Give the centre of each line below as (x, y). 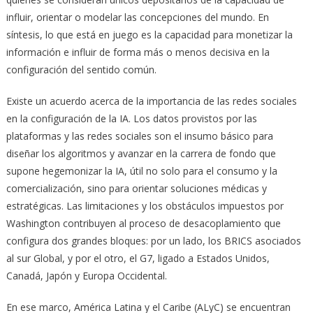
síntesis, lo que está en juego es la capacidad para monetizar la (149, 34)
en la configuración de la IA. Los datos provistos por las (131, 118)
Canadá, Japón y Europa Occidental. (86, 275)
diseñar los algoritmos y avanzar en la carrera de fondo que (141, 153)
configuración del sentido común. (81, 69)
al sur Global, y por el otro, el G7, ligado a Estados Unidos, (138, 258)
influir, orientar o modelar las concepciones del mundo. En (137, 17)
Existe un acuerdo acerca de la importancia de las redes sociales (151, 101)
